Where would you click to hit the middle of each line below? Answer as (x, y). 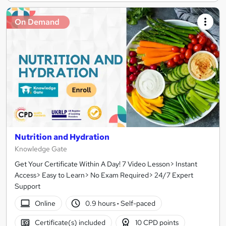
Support (27, 186)
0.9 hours (101, 203)
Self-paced (137, 203)
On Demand (37, 22)
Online (45, 203)
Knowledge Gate (41, 149)
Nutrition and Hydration (62, 137)
